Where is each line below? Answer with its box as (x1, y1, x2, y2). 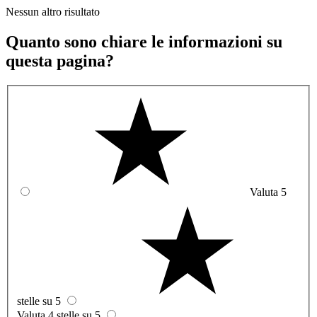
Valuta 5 (250, 186, 287, 199)
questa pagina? (6, 51, 114, 70)
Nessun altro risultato (6, 5, 100, 18)
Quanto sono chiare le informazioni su (6, 32, 282, 51)
